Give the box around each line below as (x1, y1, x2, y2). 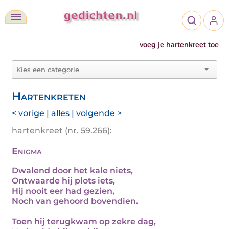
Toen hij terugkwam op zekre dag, (12, 217, 156, 226)
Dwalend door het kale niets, (12, 166, 133, 175)
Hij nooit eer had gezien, (12, 186, 114, 196)
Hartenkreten (12, 89, 86, 103)
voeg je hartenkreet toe (140, 41, 219, 49)
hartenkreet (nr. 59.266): (12, 126, 112, 135)
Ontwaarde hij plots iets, (12, 176, 115, 186)
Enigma (12, 146, 42, 157)
